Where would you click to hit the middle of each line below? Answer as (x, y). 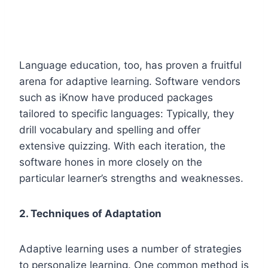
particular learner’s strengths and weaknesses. (131, 178)
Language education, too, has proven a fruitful (130, 65)
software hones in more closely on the (111, 162)
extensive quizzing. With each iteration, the (122, 146)
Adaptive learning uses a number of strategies (130, 249)
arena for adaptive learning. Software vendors (130, 81)
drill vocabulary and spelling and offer (110, 130)
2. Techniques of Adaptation (90, 213)
